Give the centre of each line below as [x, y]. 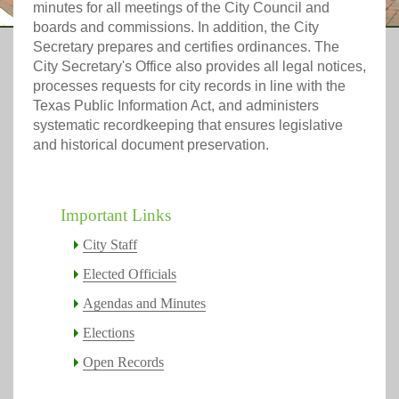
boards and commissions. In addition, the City [176, 27]
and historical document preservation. [153, 145]
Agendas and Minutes [145, 303]
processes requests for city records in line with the [189, 86]
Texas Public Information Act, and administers [176, 106]
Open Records [124, 362]
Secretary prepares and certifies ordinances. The [186, 47]
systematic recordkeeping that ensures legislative [188, 125]
